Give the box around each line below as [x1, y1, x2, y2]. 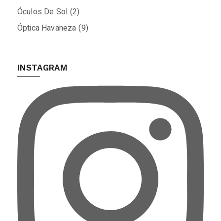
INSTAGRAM [17, 63, 68, 73]
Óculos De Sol [17, 6, 68, 18]
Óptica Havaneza [17, 22, 76, 35]
